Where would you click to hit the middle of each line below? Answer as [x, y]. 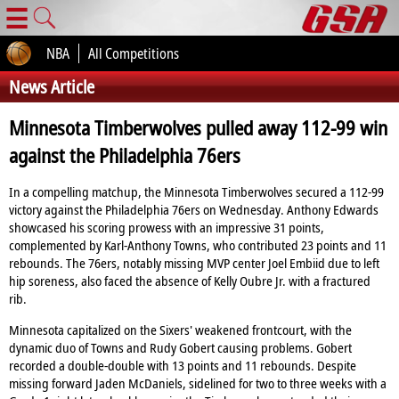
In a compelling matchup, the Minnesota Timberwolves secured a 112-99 [196, 192]
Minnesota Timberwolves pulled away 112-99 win [198, 128]
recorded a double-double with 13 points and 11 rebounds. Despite [183, 366]
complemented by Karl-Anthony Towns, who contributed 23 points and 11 [198, 245]
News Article [52, 87]
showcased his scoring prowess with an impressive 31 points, [167, 228]
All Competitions [134, 53]
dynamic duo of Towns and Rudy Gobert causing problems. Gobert [180, 348]
